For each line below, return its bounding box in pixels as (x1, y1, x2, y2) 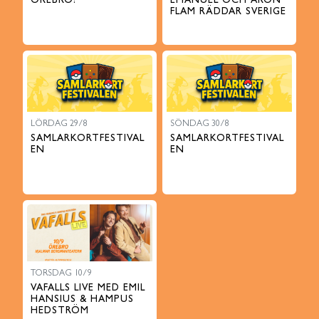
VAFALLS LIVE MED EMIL (31, 283, 145, 293)
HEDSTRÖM (31, 306, 89, 316)
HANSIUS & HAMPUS (31, 295, 134, 305)
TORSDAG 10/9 (31, 270, 92, 278)
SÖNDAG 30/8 (170, 120, 229, 129)
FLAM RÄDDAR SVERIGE (170, 7, 286, 17)
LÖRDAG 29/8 (31, 120, 88, 129)
